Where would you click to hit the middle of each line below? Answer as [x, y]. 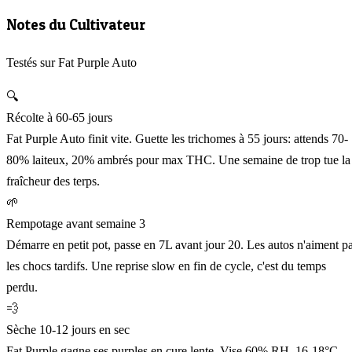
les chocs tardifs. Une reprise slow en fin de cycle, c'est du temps [166, 266]
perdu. [22, 287]
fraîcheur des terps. [53, 181]
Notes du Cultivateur [76, 25]
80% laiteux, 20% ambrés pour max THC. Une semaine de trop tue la [178, 159]
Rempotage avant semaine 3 [76, 223]
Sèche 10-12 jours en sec [68, 329]
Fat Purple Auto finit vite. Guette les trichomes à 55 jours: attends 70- [177, 138]
